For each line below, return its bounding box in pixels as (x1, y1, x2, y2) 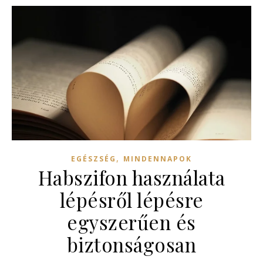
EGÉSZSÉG (71, 153, 116, 164)
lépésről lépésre (59, 186, 204, 213)
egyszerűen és (67, 208, 196, 235)
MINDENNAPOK (123, 153, 192, 164)
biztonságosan (66, 231, 197, 257)
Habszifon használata (38, 164, 225, 190)
